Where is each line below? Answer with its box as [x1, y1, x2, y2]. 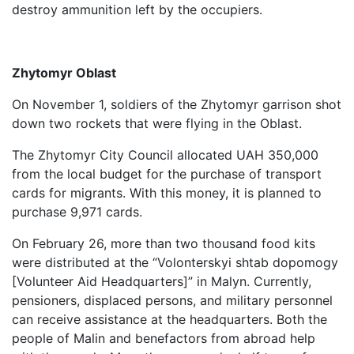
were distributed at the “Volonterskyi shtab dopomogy [12, 254, 338, 270]
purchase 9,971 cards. [12, 204, 142, 220]
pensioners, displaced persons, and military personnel [12, 292, 333, 308]
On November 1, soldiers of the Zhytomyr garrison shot [12, 96, 341, 112]
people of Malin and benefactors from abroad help [12, 330, 315, 346]
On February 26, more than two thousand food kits [12, 235, 315, 251]
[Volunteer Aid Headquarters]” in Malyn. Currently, [12, 273, 311, 289]
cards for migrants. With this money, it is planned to [12, 185, 322, 201]
